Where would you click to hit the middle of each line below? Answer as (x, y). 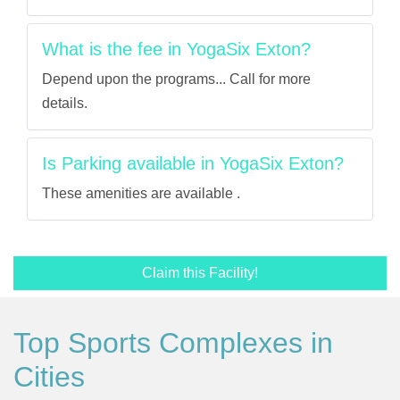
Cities (49, 377)
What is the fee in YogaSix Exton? (176, 49)
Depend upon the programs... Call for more (176, 79)
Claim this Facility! (200, 273)
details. (65, 103)
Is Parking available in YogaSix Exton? (193, 163)
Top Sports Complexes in (173, 343)
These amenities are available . (141, 193)
